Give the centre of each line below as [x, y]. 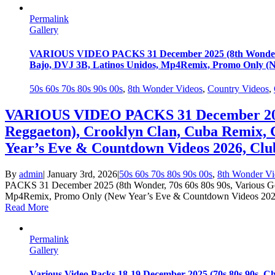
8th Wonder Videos [165, 89]
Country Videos [238, 89]
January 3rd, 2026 [82, 174]
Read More [27, 207]
